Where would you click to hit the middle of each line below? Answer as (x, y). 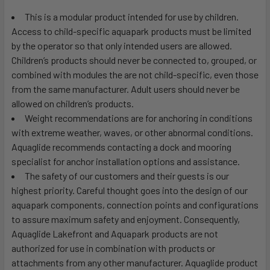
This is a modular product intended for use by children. (132, 16)
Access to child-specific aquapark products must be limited (131, 31)
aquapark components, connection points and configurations (135, 204)
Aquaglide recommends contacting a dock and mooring (121, 146)
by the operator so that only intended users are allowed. (122, 45)
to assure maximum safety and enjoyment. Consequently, (126, 219)
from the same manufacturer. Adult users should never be (126, 89)
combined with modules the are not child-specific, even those (135, 74)
